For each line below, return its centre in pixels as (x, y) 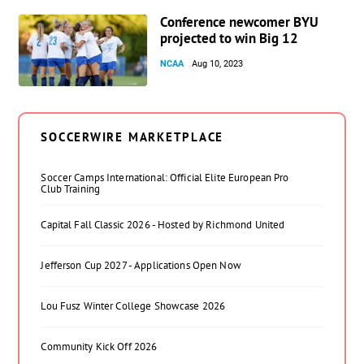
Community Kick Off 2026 (99, 346)
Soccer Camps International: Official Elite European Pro (165, 177)
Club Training (71, 188)
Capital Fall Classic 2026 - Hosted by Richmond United (163, 224)
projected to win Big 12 (230, 38)
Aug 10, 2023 (218, 63)
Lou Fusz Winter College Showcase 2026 (133, 305)
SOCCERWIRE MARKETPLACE (132, 136)
